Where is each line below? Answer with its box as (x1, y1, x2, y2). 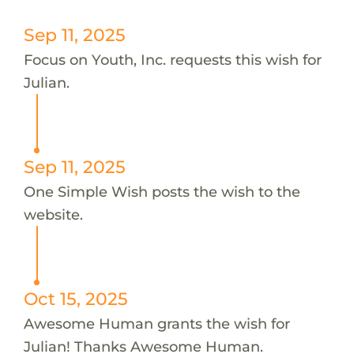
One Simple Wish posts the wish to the (23, 182, 300, 201)
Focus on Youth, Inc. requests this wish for (23, 50, 322, 69)
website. (23, 205, 83, 224)
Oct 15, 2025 (23, 288, 128, 309)
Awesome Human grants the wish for (23, 314, 290, 333)
